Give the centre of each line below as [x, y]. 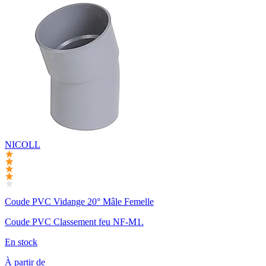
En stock [21, 242]
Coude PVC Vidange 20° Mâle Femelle [79, 202]
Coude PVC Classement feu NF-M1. [74, 222]
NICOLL [23, 144]
